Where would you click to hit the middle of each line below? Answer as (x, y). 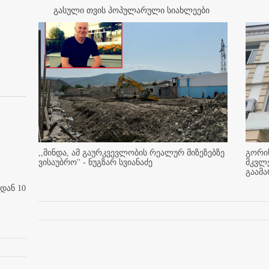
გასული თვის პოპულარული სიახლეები (131, 10)
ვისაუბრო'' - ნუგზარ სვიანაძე (95, 162)
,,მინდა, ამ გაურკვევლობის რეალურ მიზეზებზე (131, 153)
